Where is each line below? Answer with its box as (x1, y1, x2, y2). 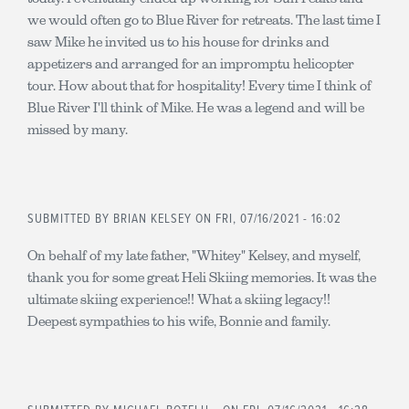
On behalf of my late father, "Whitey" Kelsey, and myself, (27, 247, 361, 263)
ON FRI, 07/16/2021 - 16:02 (192, 210, 341, 227)
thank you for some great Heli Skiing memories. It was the (27, 269, 376, 285)
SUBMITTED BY (27, 210, 113, 227)
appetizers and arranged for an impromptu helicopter (27, 55, 354, 71)
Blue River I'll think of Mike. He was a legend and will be (27, 99, 364, 115)
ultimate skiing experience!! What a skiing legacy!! (27, 291, 330, 307)
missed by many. (27, 121, 128, 137)
